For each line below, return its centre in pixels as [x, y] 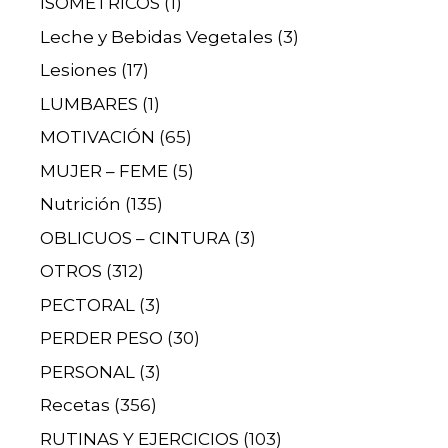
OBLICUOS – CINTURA [135, 237]
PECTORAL [87, 304]
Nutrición [80, 204]
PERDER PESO [101, 338]
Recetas [75, 405]
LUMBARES [89, 103]
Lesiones [78, 70]
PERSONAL [87, 371]
